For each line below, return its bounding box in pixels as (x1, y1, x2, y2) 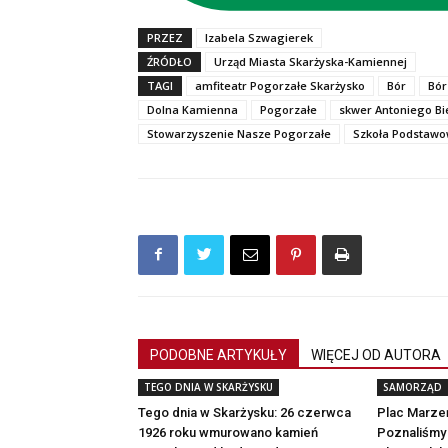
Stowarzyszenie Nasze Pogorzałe (147, 125, 331, 141)
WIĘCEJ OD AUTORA (311, 346, 441, 363)
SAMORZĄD (383, 379, 442, 394)
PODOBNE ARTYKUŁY (150, 346, 287, 363)
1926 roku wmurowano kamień (138, 424, 318, 440)
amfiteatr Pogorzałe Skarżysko (195, 77, 365, 93)
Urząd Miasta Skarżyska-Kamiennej (214, 53, 407, 69)
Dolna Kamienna (147, 101, 238, 117)
